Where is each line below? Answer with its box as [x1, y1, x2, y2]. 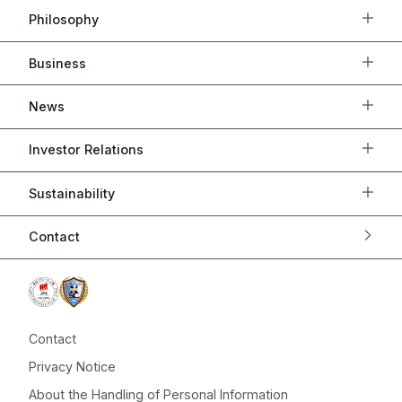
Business [29, 55, 87, 71]
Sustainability [29, 185, 116, 201]
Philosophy [29, 12, 100, 28]
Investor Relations [29, 142, 144, 158]
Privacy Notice [29, 359, 117, 375]
